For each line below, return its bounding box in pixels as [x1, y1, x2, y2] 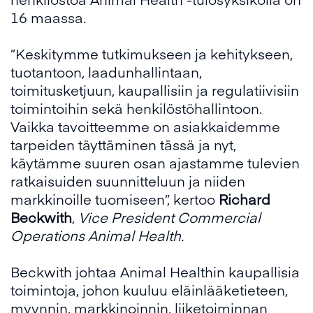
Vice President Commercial [78, 208, 261, 227]
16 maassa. [10, 8, 93, 27]
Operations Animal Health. [10, 226, 187, 245]
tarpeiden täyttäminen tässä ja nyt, [10, 135, 236, 154]
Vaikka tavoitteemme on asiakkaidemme [10, 117, 280, 136]
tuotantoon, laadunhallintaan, [10, 62, 202, 82]
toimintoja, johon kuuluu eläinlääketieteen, [10, 280, 288, 300]
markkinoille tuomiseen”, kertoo [10, 189, 219, 209]
